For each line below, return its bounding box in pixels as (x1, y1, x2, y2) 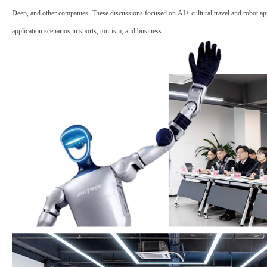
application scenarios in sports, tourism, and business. (12, 27, 163, 35)
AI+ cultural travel (178, 9, 229, 17)
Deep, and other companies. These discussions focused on (12, 9, 178, 17)
